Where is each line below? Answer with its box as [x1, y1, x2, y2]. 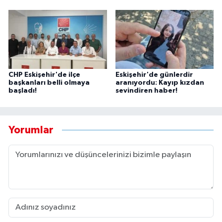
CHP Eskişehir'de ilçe [8, 71, 80, 78]
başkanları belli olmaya [8, 79, 90, 86]
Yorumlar [8, 125, 54, 136]
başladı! [8, 87, 37, 94]
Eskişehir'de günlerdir [115, 71, 193, 78]
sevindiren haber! [115, 87, 177, 94]
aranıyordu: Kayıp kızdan [115, 79, 204, 86]
